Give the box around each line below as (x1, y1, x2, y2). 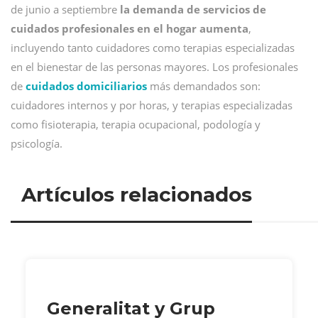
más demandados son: (147, 79, 261, 93)
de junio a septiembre (11, 2, 117, 16)
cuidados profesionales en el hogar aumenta (11, 21, 248, 35)
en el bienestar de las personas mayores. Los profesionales (11, 60, 298, 74)
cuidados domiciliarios (26, 79, 147, 93)
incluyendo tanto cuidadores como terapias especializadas (11, 40, 295, 55)
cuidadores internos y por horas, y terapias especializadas (11, 98, 292, 112)
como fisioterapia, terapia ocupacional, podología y (11, 117, 261, 131)
